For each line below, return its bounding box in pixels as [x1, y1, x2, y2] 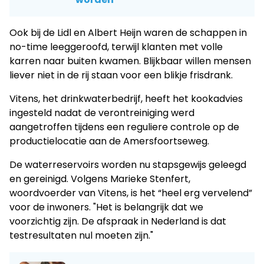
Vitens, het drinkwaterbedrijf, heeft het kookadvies [9, 91, 243, 105]
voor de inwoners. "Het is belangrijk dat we [9, 200, 203, 214]
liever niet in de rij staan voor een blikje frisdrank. [9, 68, 233, 82]
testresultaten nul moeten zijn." [9, 228, 153, 242]
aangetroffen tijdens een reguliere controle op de [9, 120, 239, 134]
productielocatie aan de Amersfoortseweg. [9, 134, 209, 148]
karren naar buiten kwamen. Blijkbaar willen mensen [9, 54, 251, 68]
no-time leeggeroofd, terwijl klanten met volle [9, 39, 223, 54]
